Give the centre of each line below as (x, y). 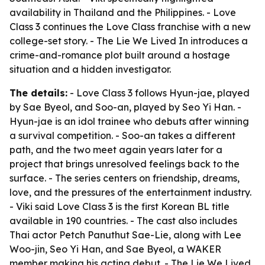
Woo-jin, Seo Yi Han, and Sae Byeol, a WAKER (115, 249)
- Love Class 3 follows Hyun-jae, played (159, 93)
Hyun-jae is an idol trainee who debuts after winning (129, 121)
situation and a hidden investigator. (90, 69)
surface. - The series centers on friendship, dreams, (125, 178)
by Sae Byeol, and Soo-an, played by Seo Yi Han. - (125, 107)
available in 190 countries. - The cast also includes (123, 221)
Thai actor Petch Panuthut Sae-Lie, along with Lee (125, 235)
